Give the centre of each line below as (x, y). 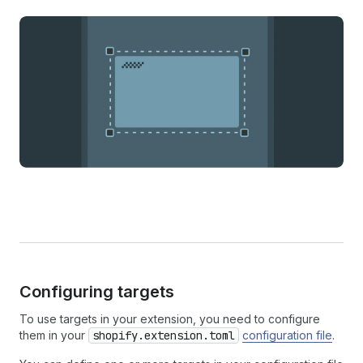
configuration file (287, 335)
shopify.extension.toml (164, 336)
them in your (54, 335)
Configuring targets (97, 292)
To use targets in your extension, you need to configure (170, 319)
